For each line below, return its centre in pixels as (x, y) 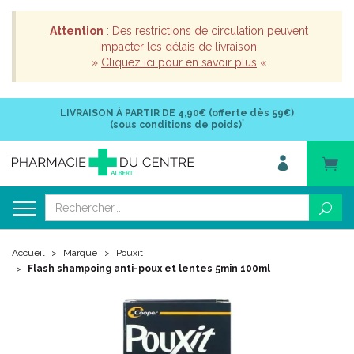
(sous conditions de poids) (176, 125)
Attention (77, 31)
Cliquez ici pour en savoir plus (179, 62)
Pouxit (130, 253)
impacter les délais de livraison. (179, 47)
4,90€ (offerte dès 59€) (235, 113)
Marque (80, 253)
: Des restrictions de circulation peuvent (206, 31)
